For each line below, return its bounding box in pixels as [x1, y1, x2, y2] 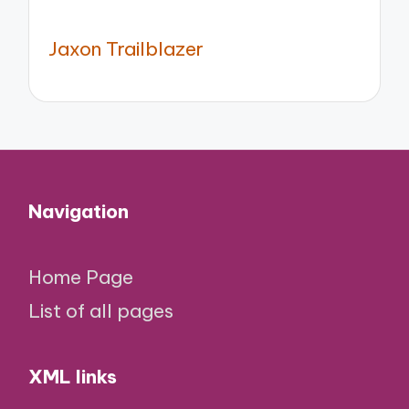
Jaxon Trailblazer [48, 37, 204, 62]
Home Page [28, 264, 134, 289]
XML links [28, 363, 118, 389]
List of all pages [28, 299, 174, 324]
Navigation [28, 198, 130, 224]
